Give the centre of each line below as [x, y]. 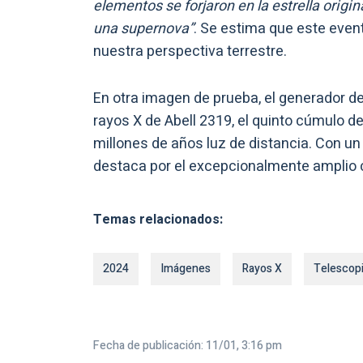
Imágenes [186, 268]
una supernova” [143, 28]
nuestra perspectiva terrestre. [190, 51]
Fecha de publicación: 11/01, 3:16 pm [188, 345]
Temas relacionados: [158, 219]
